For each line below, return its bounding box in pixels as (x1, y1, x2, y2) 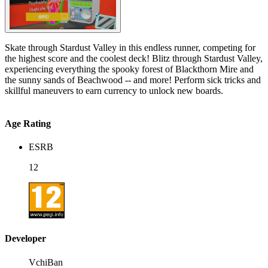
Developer (5, 233, 46, 244)
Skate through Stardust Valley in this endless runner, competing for (5, 42, 255, 53)
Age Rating (5, 118, 51, 129)
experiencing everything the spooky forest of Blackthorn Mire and (5, 63, 254, 74)
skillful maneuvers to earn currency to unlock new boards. (5, 85, 223, 96)
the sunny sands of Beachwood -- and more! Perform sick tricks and (5, 74, 261, 85)
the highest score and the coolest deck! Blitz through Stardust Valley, (5, 53, 152, 63)
